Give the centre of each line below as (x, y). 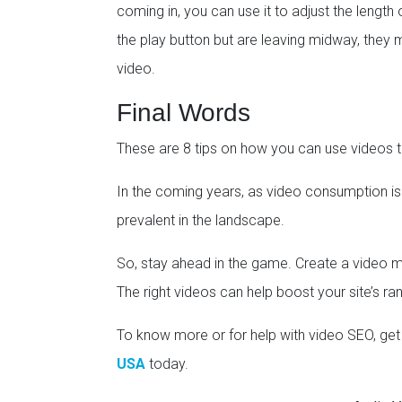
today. (167, 364)
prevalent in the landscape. (201, 221)
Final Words (184, 113)
